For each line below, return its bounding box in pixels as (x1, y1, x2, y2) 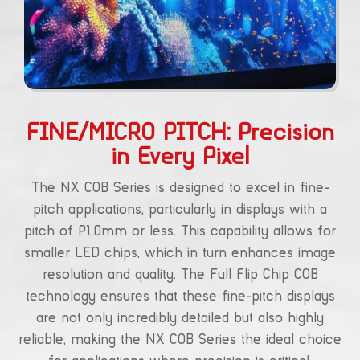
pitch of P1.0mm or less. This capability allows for (24, 224, 336, 239)
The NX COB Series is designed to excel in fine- (31, 181, 329, 196)
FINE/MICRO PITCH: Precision (26, 121, 334, 145)
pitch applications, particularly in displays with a (33, 202, 327, 218)
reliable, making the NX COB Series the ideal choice (18, 333, 342, 348)
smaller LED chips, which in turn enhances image (24, 246, 336, 261)
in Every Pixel (111, 145, 249, 170)
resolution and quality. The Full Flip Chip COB (42, 268, 318, 283)
